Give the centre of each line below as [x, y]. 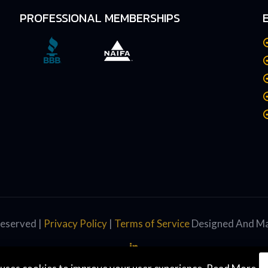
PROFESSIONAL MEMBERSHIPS [100, 18]
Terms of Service [152, 223]
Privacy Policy [75, 223]
